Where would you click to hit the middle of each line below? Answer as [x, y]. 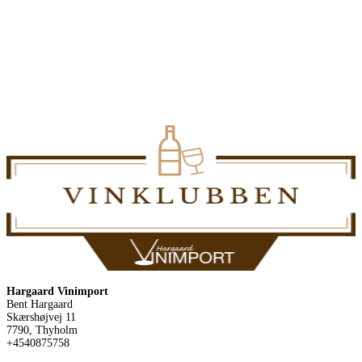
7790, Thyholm [42, 330]
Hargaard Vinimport [57, 291]
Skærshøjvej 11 [41, 317]
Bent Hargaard [40, 304]
